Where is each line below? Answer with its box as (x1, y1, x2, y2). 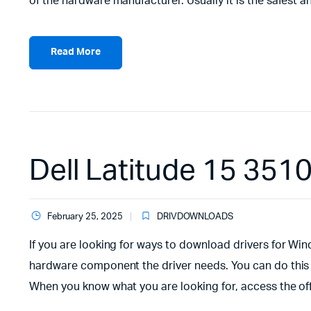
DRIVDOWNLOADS (156, 212, 234, 221)
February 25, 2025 (47, 212, 124, 221)
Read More (51, 47, 101, 58)
